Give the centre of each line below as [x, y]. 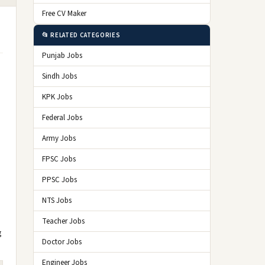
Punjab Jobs [62, 56]
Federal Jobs [62, 118]
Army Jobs [59, 138]
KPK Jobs [57, 97]
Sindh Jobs [59, 76]
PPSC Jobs [59, 180]
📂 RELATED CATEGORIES [81, 35]
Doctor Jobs [62, 242]
